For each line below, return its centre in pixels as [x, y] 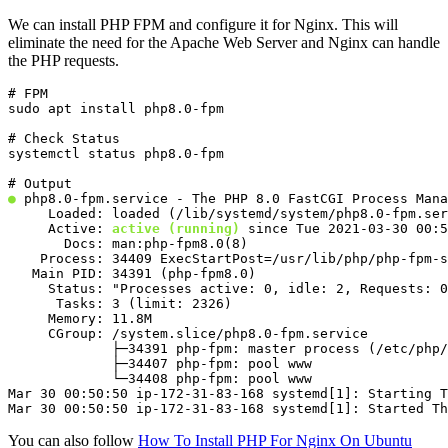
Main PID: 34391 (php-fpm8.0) [132, 274]
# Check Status [64, 139]
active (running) [176, 229]
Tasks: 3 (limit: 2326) [120, 304]
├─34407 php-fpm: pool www [160, 364]
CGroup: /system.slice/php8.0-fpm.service [188, 334]
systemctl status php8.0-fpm [116, 154]
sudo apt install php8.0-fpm [116, 109]
